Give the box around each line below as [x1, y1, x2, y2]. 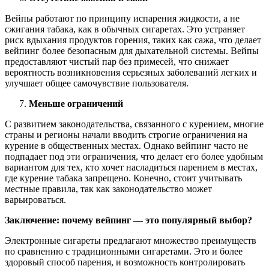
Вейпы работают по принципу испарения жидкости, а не [5, 13, 240, 23]
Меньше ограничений [29, 98, 123, 109]
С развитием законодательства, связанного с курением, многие [5, 118, 264, 129]
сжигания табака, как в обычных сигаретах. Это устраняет [5, 23, 245, 34]
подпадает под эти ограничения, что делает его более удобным [5, 151, 263, 162]
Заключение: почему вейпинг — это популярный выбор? [5, 214, 252, 225]
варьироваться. [5, 194, 66, 205]
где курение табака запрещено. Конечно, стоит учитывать [5, 172, 242, 183]
